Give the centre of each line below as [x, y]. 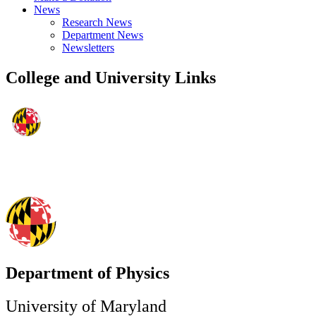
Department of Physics [87, 273]
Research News [97, 23]
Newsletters [88, 48]
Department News [103, 35]
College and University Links [111, 78]
